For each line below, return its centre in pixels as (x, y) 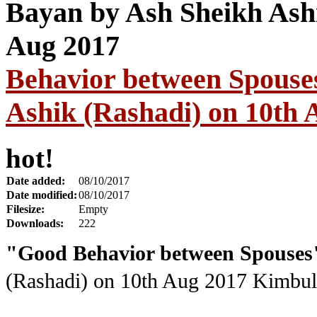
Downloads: (35, 224)
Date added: (36, 181)
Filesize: (25, 209)
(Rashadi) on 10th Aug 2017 (126, 281)
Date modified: (42, 195)
